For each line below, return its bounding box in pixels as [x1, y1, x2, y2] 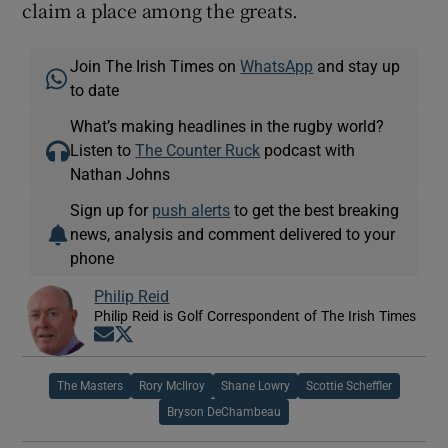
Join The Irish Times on [70, 57, 241, 74]
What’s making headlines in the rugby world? [70, 117, 385, 134]
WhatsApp [240, 57, 314, 74]
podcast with [260, 141, 356, 158]
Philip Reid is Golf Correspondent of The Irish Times [94, 308, 417, 323]
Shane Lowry [220, 379, 290, 392]
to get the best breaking [230, 201, 400, 218]
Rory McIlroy [138, 379, 205, 392]
